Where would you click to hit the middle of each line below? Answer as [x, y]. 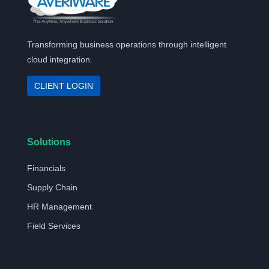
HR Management [59, 206]
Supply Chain [52, 187]
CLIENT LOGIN [63, 86]
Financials [46, 168]
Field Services [53, 225]
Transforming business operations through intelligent [126, 45]
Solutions [49, 142]
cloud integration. [59, 60]
